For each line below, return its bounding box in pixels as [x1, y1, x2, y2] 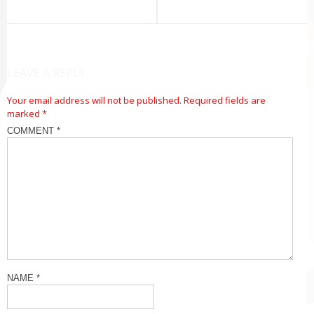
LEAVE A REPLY [7, 65, 86, 81]
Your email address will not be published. [7, 94, 182, 107]
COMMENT [7, 125, 57, 137]
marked [7, 107, 42, 121]
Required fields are [184, 94, 266, 107]
